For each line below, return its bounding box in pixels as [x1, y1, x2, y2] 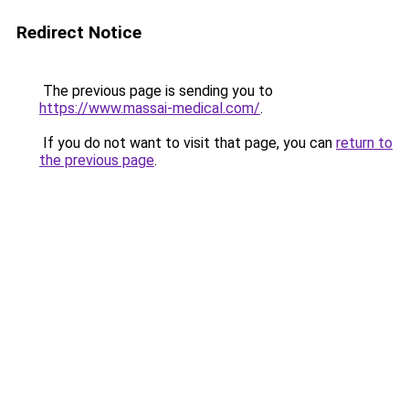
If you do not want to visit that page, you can [39, 134, 336, 152]
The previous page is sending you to [39, 82, 273, 100]
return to [336, 134, 393, 152]
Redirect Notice [16, 22, 142, 43]
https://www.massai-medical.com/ [39, 100, 260, 117]
